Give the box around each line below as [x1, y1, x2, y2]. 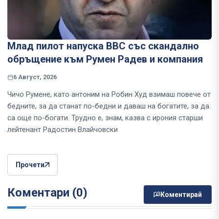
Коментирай [160, 191, 202, 199]
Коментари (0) [7, 186, 88, 200]
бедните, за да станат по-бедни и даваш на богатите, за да [7, 102, 209, 111]
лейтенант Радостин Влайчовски [7, 125, 118, 134]
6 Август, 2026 [13, 73, 57, 81]
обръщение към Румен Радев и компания [7, 53, 203, 66]
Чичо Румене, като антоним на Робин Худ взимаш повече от [7, 90, 211, 99]
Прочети [16, 161, 44, 169]
